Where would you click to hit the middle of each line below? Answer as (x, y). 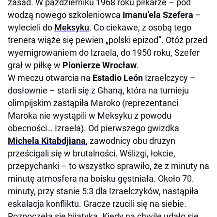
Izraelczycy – (169, 78)
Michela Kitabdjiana (47, 141)
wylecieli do (31, 27)
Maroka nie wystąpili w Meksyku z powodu (90, 116)
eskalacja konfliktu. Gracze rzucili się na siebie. (97, 204)
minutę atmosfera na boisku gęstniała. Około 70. (101, 178)
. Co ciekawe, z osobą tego (140, 27)
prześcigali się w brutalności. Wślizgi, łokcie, (92, 153)
